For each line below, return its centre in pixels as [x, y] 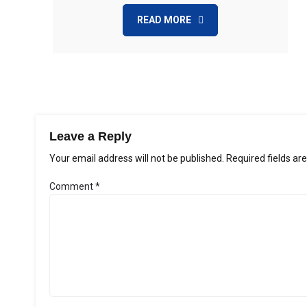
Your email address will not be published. [137, 158]
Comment [72, 186]
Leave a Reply [90, 136]
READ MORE [164, 20]
